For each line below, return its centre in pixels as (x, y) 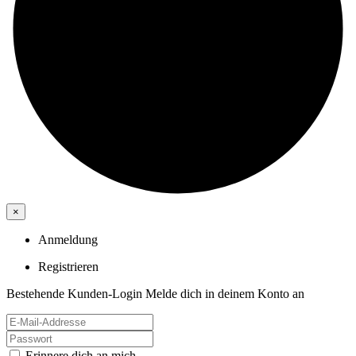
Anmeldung (68, 239)
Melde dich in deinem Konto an (225, 293)
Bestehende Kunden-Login (76, 293)
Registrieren (68, 266)
